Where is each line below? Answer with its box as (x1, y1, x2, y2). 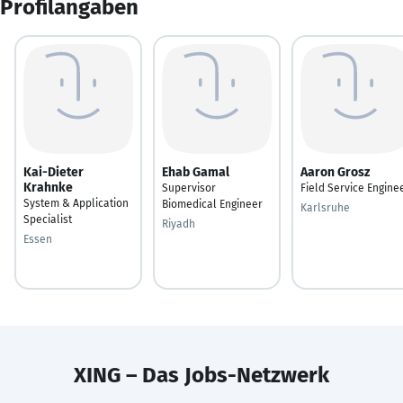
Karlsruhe (300, 201, 350, 214)
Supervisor (162, 181, 216, 194)
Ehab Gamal (162, 164, 229, 180)
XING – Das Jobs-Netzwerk (74, 362, 329, 388)
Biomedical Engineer (162, 197, 263, 210)
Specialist (23, 212, 75, 226)
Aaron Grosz (300, 164, 370, 180)
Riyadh (162, 217, 195, 230)
